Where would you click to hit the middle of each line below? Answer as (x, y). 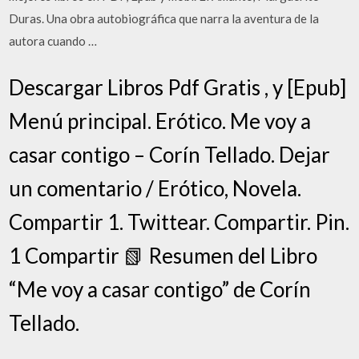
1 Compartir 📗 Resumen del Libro (163, 255)
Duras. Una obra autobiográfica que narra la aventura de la (164, 18)
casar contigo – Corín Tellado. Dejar (170, 154)
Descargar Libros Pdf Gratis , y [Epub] (178, 87)
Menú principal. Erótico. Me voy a (160, 121)
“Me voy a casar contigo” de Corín (160, 289)
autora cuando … (53, 41)
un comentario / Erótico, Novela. (155, 188)
